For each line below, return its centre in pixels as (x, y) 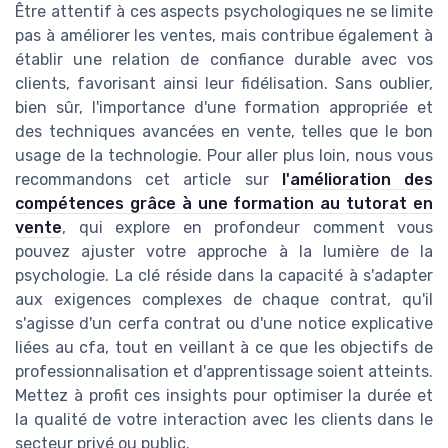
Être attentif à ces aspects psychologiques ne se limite (224, 12)
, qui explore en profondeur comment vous (247, 228)
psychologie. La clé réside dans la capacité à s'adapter (224, 276)
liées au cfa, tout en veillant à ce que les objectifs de (224, 348)
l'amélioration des (357, 180)
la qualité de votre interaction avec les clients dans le (224, 420)
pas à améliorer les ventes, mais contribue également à (224, 36)
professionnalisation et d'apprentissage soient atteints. (224, 372)
